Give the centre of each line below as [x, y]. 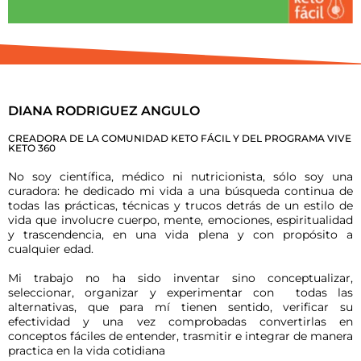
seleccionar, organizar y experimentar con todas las [180, 292]
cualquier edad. [51, 249]
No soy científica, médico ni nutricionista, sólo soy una [180, 176]
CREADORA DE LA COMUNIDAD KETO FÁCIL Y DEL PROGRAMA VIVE [180, 138]
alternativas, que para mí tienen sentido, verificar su [180, 307]
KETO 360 [32, 147]
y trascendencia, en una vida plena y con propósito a [180, 234]
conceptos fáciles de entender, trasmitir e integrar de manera [180, 336]
